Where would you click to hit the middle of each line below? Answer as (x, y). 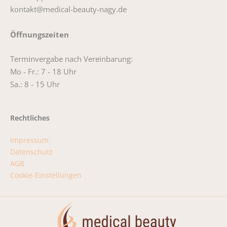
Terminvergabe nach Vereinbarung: (71, 59)
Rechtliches (30, 118)
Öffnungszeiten (40, 35)
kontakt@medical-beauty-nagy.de (68, 9)
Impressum (29, 140)
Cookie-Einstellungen (46, 175)
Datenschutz (31, 152)
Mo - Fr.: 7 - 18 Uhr (43, 71)
